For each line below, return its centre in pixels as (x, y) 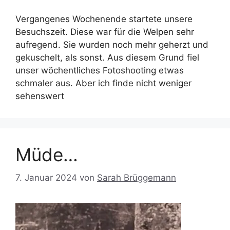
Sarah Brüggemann (137, 177)
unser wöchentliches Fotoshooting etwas (100, 71)
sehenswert (40, 96)
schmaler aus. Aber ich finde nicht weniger (103, 83)
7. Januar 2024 (46, 177)
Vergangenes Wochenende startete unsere (104, 19)
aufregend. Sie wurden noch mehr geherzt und (112, 45)
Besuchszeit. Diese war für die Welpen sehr (105, 32)
